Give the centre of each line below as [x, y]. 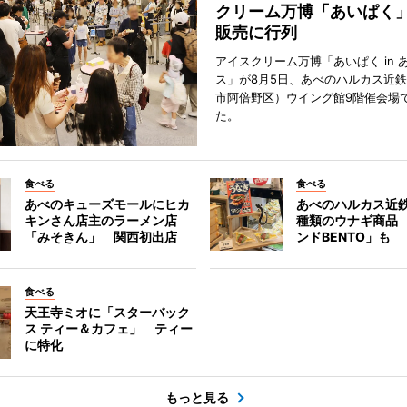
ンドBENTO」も [344, 237]
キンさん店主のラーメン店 [100, 221]
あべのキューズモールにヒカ [107, 204]
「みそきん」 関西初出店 [100, 237]
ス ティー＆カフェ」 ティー [108, 329]
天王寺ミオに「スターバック [107, 313]
